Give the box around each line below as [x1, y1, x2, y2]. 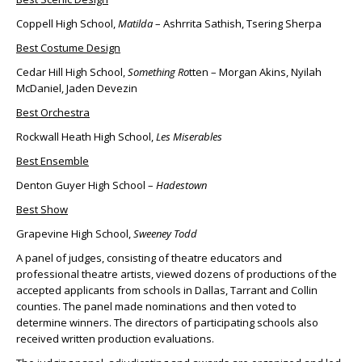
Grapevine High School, [16, 226, 133, 242]
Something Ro [128, 65, 189, 80]
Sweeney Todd [133, 226, 197, 242]
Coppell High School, [16, 16, 118, 32]
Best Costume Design [16, 40, 120, 56]
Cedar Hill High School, [16, 65, 128, 80]
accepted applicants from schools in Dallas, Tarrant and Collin [16, 283, 318, 298]
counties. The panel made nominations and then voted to [16, 299, 297, 314]
